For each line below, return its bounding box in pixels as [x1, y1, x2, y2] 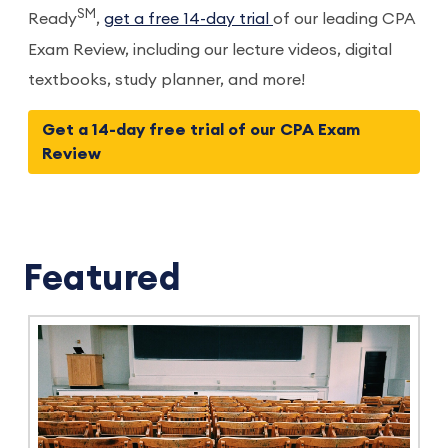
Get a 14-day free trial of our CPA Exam [42, 121, 360, 138]
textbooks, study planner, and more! [28, 71, 305, 88]
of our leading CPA [273, 11, 414, 28]
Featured [23, 260, 182, 297]
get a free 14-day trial [104, 11, 273, 28]
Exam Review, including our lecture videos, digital [28, 41, 392, 58]
